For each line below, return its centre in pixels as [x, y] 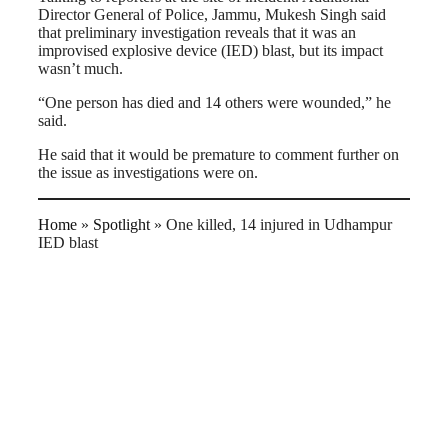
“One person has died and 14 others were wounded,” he [214, 103]
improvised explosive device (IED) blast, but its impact [210, 51]
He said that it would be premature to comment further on [218, 155]
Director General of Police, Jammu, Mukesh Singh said [212, 15]
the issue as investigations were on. [148, 173]
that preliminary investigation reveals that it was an [197, 33]
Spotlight [121, 225]
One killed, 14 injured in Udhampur [279, 225]
